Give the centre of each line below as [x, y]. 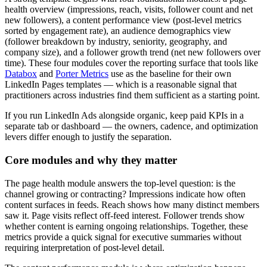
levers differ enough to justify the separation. [88, 137]
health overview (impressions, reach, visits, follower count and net [129, 10]
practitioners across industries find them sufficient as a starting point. [132, 95]
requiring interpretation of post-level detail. [85, 247]
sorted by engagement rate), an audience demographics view [118, 31]
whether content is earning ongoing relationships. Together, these [126, 226]
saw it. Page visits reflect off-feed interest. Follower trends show [125, 215]
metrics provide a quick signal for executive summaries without [123, 237]
